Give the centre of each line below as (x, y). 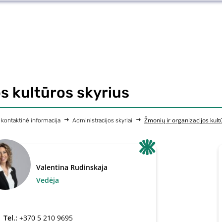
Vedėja (48, 180)
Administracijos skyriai (102, 120)
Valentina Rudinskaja (72, 167)
